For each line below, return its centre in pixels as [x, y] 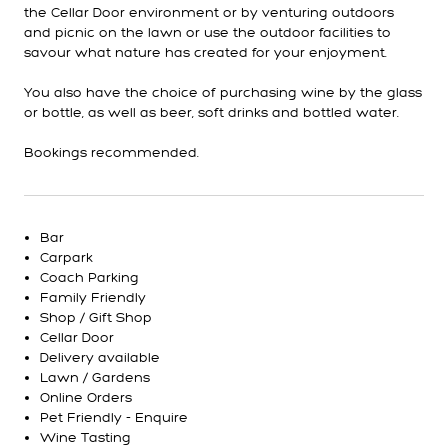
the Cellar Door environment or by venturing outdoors [209, 12]
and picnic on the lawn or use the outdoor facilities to [207, 32]
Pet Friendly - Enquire [114, 417]
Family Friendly [93, 297]
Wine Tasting [85, 437]
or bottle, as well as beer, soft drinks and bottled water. [211, 112]
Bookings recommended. [111, 152]
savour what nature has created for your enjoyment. [205, 52]
